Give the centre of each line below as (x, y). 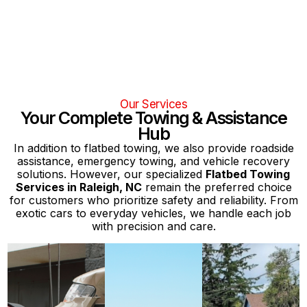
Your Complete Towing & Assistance (153, 118)
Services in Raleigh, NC (78, 187)
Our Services (153, 105)
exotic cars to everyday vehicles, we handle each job (153, 213)
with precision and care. (153, 226)
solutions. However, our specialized (111, 174)
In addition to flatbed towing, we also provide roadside (153, 148)
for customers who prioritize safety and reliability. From (153, 200)
